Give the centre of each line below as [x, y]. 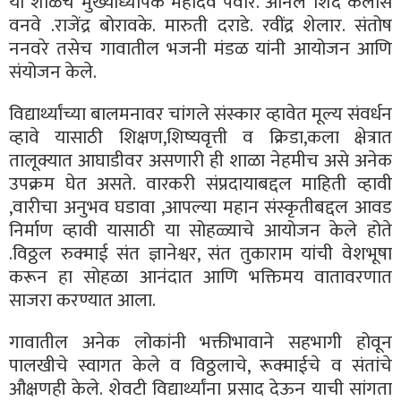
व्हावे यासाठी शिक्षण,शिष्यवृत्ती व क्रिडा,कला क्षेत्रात [200, 137]
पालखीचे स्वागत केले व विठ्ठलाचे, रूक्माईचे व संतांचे [200, 365]
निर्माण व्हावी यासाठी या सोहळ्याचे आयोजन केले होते [200, 230]
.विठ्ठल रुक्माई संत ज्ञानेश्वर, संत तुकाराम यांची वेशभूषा [200, 253]
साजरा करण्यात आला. [82, 300]
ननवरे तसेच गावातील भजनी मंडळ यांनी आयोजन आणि [200, 48]
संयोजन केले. [53, 72]
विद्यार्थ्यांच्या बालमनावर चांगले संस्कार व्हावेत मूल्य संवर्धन [200, 114]
